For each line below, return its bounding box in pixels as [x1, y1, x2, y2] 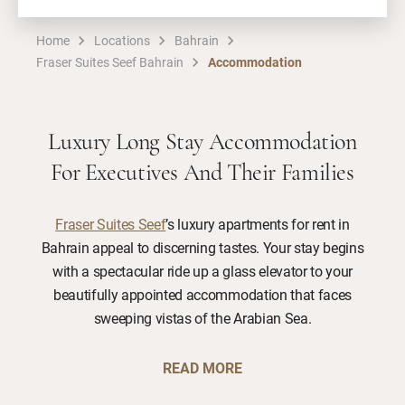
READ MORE [163, 358, 242, 377]
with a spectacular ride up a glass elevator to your [52, 261, 353, 280]
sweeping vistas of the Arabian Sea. [93, 308, 312, 327]
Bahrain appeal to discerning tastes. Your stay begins [41, 238, 364, 257]
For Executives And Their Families [51, 162, 354, 186]
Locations [94, 32, 150, 49]
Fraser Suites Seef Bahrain [36, 53, 184, 71]
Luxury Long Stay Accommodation [48, 131, 357, 155]
